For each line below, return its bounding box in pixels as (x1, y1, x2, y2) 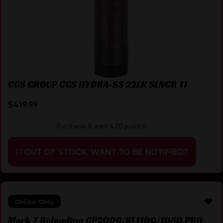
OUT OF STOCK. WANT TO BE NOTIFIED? (23, 145, 188, 157)
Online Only (14, 197, 54, 206)
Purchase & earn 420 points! (57, 121, 147, 130)
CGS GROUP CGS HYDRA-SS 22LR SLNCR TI (7, 78, 187, 91)
